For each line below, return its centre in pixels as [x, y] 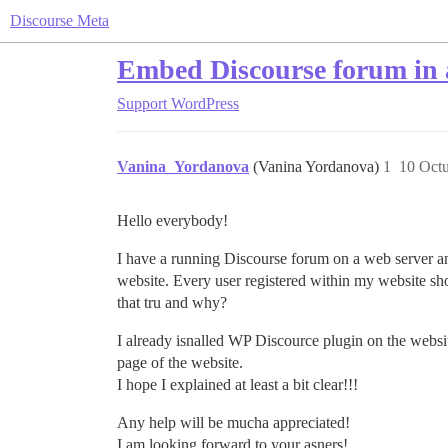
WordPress [205, 103]
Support [142, 103]
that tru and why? [172, 302]
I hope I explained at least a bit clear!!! [237, 384]
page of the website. [180, 362]
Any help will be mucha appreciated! [233, 422]
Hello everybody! [172, 220]
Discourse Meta [59, 20]
